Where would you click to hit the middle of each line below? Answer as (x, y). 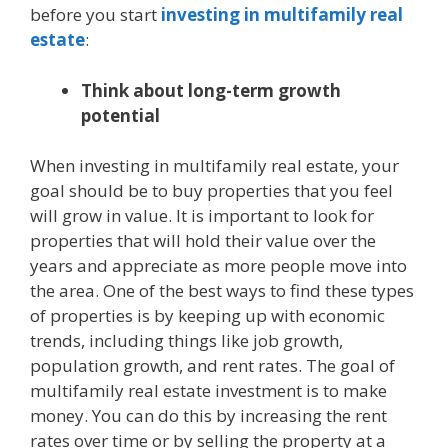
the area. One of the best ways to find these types (222, 291)
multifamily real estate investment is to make (208, 391)
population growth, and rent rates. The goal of (212, 366)
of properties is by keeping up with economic (207, 316)
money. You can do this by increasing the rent (208, 416)
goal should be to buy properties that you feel (211, 191)
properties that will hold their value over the (203, 241)
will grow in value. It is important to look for (202, 216)
